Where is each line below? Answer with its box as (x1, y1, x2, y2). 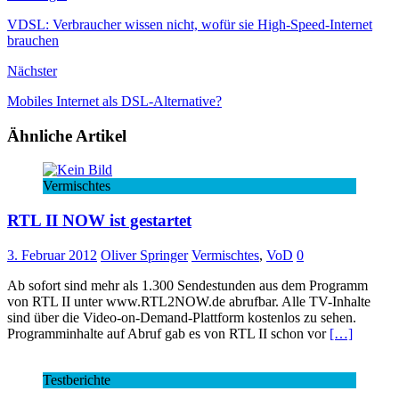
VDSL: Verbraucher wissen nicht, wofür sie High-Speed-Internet (7, 16, 372, 32)
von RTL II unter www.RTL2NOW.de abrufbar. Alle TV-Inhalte (7, 293, 370, 309)
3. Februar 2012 (7, 247, 97, 263)
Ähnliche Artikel (7, 126, 126, 145)
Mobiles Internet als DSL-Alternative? (7, 93, 222, 109)
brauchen (7, 32, 59, 48)
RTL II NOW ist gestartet (7, 210, 191, 230)
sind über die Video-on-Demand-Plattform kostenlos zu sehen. (7, 309, 356, 325)
